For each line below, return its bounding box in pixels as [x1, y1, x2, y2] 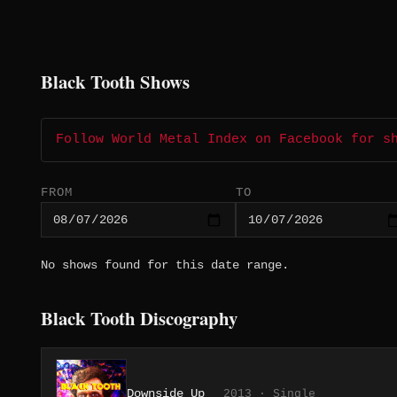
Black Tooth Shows [41, 68, 190, 96]
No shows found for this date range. [41, 258, 289, 273]
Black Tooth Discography [41, 305, 237, 332]
